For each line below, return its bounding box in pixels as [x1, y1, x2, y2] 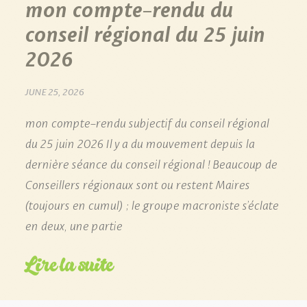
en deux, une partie [25, 214, 122, 234]
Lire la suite [25, 248, 113, 280]
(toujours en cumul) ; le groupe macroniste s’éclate [25, 194, 278, 214]
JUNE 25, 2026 [25, 83, 84, 99]
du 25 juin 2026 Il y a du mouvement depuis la [25, 132, 254, 152]
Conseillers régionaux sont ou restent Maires [25, 173, 249, 193]
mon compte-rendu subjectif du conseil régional [25, 112, 269, 132]
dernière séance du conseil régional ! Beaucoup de [25, 153, 277, 173]
